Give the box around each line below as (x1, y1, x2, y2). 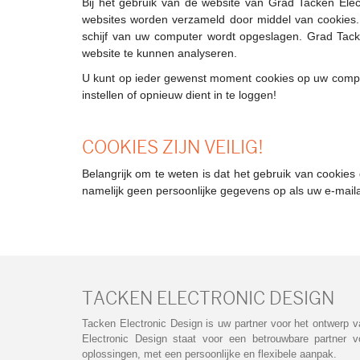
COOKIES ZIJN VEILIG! (82, 137, 264, 158)
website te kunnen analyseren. (82, 46, 237, 59)
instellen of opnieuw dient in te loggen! (82, 88, 276, 102)
